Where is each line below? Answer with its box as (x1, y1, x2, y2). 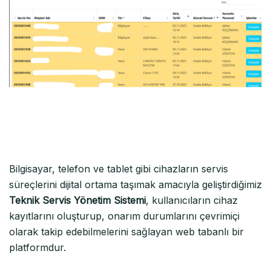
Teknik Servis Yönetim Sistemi (9, 194, 146, 206)
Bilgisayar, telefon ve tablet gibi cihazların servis (9, 162, 228, 175)
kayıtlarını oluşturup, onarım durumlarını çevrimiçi (9, 209, 240, 222)
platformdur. (9, 241, 66, 253)
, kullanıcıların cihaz (146, 194, 238, 206)
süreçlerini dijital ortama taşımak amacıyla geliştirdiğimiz (9, 178, 262, 191)
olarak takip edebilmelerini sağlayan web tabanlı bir (9, 225, 244, 238)
